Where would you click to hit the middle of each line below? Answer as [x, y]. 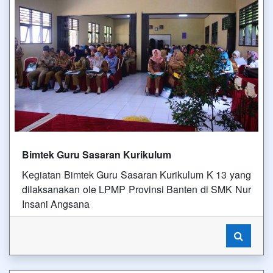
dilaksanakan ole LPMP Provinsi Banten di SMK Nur [136, 189]
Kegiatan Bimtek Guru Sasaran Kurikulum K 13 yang [136, 175]
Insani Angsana [56, 204]
